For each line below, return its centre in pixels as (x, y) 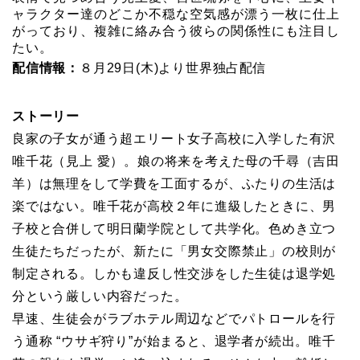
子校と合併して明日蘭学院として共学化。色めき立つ (174, 228)
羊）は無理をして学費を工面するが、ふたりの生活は (174, 183)
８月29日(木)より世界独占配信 (173, 67)
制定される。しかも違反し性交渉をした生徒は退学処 (174, 273)
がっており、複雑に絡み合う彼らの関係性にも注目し (176, 31)
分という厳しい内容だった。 (100, 296)
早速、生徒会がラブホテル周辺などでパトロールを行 (174, 318)
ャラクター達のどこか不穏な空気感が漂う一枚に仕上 (176, 14)
